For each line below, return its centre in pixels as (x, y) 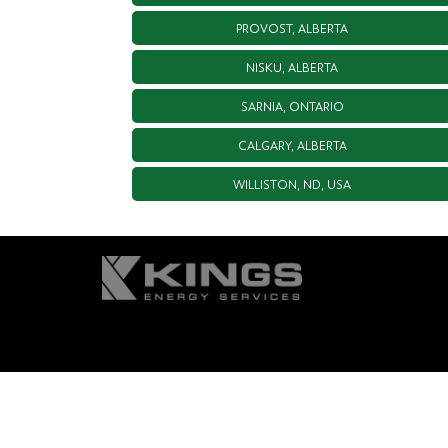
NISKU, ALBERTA (292, 66)
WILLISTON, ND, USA (292, 183)
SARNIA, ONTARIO (292, 105)
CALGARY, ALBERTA (292, 144)
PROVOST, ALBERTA (292, 27)
